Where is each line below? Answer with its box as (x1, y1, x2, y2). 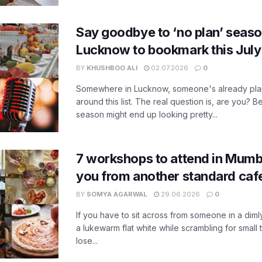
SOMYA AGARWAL (87, 189, 147, 198)
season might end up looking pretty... (76, 109, 218, 119)
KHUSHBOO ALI (87, 63, 137, 72)
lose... (76, 235, 98, 246)
